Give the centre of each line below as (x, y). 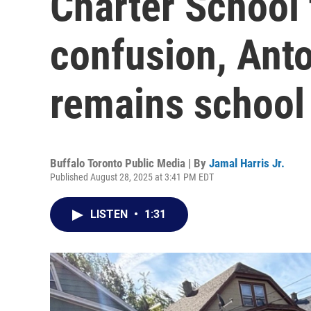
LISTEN (110, 214)
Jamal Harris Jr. (247, 163)
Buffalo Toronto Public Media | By (129, 163)
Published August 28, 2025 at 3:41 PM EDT (132, 177)
